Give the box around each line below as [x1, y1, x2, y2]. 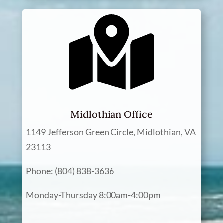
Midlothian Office [70, 108, 153, 120]
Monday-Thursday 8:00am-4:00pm [25, 189, 161, 200]
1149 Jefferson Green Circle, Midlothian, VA [25, 126, 196, 137]
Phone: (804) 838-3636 [25, 165, 114, 176]
